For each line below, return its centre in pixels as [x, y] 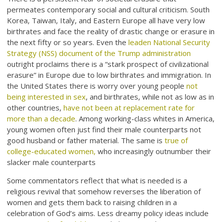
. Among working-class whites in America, [145, 119]
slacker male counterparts [52, 162]
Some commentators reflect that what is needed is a [97, 181]
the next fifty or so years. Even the [68, 42]
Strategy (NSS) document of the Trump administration [99, 53]
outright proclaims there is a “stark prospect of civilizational [108, 64]
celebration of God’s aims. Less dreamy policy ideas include [108, 213]
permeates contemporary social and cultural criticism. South [109, 10]
